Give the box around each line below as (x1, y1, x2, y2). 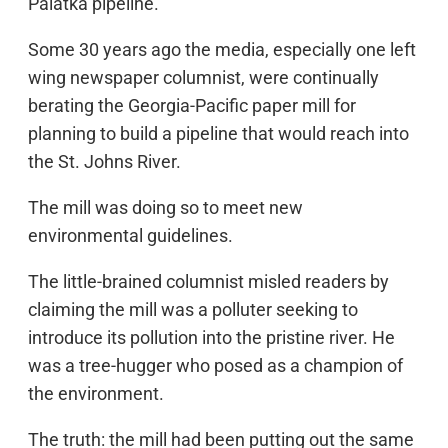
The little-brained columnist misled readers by (28, 271, 389, 292)
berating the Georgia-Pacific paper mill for (28, 95, 356, 116)
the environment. (28, 383, 164, 404)
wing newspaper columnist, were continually (28, 67, 379, 88)
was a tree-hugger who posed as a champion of (28, 355, 403, 376)
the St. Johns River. (28, 151, 181, 172)
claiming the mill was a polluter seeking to (28, 299, 358, 320)
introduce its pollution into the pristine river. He (28, 327, 395, 348)
